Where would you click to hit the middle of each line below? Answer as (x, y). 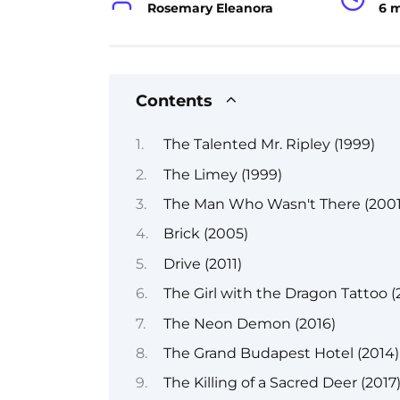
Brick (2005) (205, 234)
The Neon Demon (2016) (249, 323)
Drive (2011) (202, 263)
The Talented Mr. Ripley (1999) (269, 145)
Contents (174, 100)
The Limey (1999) (222, 174)
